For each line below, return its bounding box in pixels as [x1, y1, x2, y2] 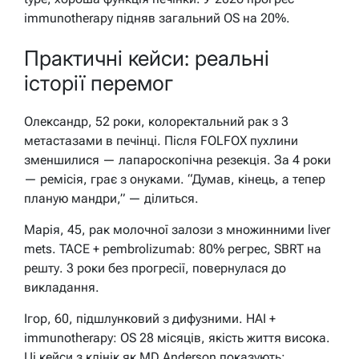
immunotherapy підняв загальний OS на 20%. [24, 10, 290, 26]
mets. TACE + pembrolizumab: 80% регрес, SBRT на [24, 241, 321, 257]
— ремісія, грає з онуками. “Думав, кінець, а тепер [24, 171, 325, 188]
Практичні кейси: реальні [24, 45, 269, 71]
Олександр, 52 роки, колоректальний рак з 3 [24, 114, 288, 130]
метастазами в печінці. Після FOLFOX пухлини [24, 133, 298, 149]
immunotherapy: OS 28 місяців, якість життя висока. [24, 330, 330, 346]
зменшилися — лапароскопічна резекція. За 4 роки [24, 152, 331, 168]
